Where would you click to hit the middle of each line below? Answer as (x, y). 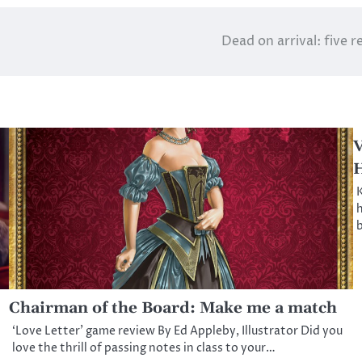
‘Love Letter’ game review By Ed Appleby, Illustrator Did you (178, 332)
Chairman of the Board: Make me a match (173, 309)
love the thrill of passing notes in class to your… (144, 349)
